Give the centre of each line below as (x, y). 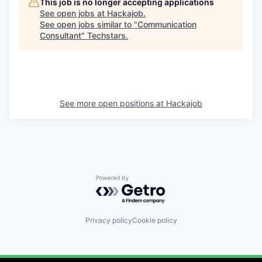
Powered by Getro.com (147, 181)
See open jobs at (73, 13)
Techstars (106, 35)
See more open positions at (113, 103)
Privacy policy (108, 220)
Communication (167, 24)
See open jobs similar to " (89, 24)
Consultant (61, 35)
